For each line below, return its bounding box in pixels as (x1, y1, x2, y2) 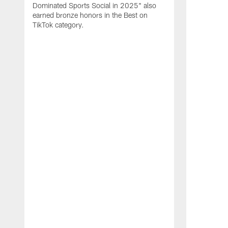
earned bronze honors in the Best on (33, 11, 148, 20)
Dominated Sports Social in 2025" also (33, 1, 156, 10)
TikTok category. (33, 20, 84, 30)
